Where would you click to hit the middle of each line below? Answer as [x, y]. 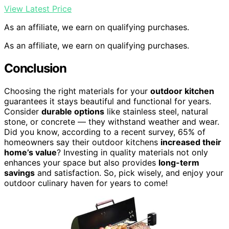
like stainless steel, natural [156, 111]
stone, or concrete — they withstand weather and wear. [112, 121]
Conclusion [35, 68]
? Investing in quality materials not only [132, 152]
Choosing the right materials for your [77, 91]
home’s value [30, 152]
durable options [73, 111]
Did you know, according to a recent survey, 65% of [105, 132]
